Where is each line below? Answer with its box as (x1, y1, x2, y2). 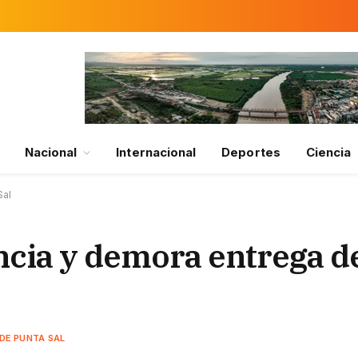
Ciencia (305, 145, 352, 160)
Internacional (116, 145, 197, 160)
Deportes (221, 145, 280, 160)
